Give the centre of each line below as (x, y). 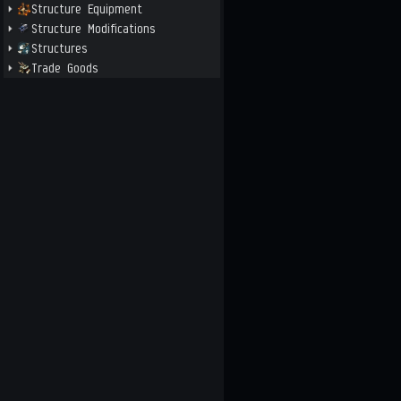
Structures (60, 48)
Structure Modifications (94, 29)
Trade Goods (65, 68)
